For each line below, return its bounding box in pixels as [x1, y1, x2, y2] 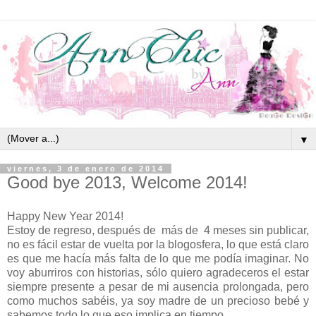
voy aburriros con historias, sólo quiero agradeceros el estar [7, 266, 309, 279]
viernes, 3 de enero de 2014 [7, 164, 164, 174]
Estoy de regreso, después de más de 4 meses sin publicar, [7, 224, 309, 236]
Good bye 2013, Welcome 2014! [7, 173, 248, 193]
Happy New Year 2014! [7, 209, 123, 222]
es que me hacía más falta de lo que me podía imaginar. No [7, 252, 309, 265]
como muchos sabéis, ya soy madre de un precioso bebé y [7, 294, 309, 307]
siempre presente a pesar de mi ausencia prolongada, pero [7, 280, 309, 293]
